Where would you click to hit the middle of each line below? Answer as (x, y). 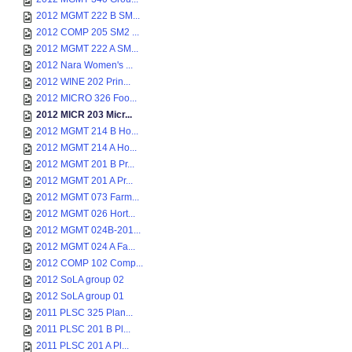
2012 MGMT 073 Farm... (88, 197)
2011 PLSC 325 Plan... (84, 313)
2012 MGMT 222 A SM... (87, 49)
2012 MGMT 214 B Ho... (87, 131)
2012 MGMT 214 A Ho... (86, 148)
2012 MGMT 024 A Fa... (86, 247)
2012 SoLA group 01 (80, 296)
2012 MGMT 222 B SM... (88, 16)
